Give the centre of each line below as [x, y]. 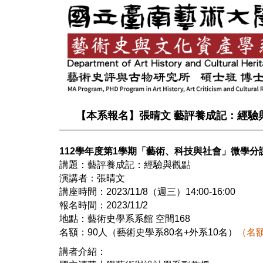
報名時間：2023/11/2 [104, 205]
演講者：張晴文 [92, 178]
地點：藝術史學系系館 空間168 [125, 218]
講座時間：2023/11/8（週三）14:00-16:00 [147, 191]
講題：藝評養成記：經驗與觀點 [125, 164]
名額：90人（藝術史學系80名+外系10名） [148, 232]
